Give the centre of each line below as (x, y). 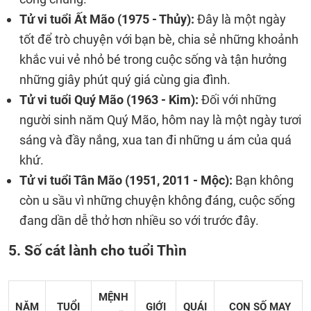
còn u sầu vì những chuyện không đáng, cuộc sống (157, 200)
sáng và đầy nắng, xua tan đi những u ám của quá (155, 140)
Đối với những (237, 100)
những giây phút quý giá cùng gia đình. (125, 79)
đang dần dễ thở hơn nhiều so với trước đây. (139, 220)
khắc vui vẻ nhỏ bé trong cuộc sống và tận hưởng (153, 59)
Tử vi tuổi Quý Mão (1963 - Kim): (109, 100)
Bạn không (264, 180)
